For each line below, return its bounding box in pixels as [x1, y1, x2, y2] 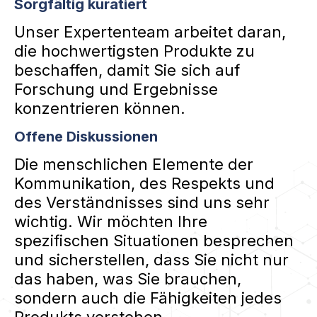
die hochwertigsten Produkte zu [14, 41, 255, 60]
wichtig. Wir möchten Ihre [14, 212, 207, 231]
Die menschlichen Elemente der [14, 154, 253, 173]
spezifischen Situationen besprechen [14, 231, 294, 250]
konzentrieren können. [14, 98, 185, 117]
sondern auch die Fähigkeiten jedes [14, 288, 282, 307]
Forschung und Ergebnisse [14, 79, 218, 98]
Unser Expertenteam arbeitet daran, [14, 22, 286, 41]
